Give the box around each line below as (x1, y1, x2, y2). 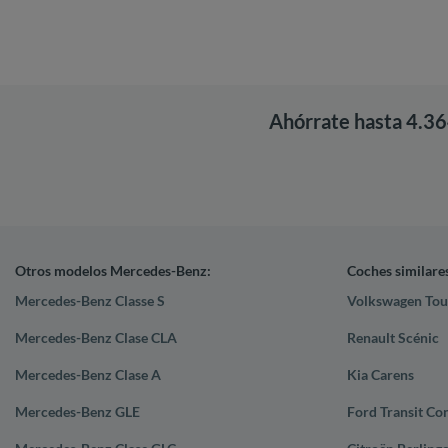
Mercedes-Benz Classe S (15, 291, 165, 309)
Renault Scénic (346, 328, 439, 346)
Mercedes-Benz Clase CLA (15, 328, 177, 346)
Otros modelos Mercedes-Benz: (15, 261, 211, 279)
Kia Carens (346, 365, 414, 383)
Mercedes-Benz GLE (15, 402, 140, 420)
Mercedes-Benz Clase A (15, 365, 161, 383)
